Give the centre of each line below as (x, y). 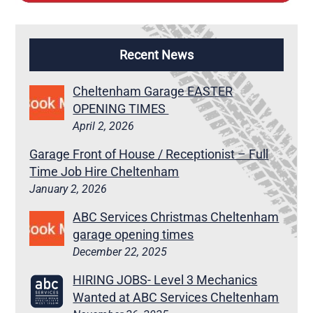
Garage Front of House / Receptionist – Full (149, 154)
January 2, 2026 (68, 189)
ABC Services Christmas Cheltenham (176, 217)
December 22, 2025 (120, 252)
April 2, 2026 (104, 126)
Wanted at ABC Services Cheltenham (176, 297)
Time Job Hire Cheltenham (104, 171)
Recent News (156, 54)
